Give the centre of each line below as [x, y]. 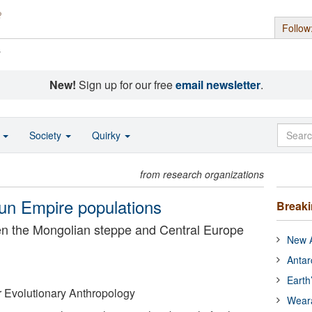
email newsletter [218, 85]
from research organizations [202, 174]
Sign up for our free [125, 85]
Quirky [108, 135]
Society [47, 135]
